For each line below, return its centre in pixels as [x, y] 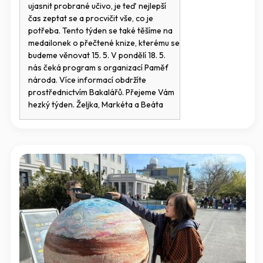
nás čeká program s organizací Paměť [98, 67]
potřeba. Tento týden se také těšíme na [100, 30]
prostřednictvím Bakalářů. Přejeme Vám [101, 92]
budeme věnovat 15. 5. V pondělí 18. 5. [97, 55]
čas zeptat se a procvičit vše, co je [90, 18]
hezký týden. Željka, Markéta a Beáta [95, 104]
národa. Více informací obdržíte [87, 80]
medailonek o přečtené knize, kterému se [104, 43]
